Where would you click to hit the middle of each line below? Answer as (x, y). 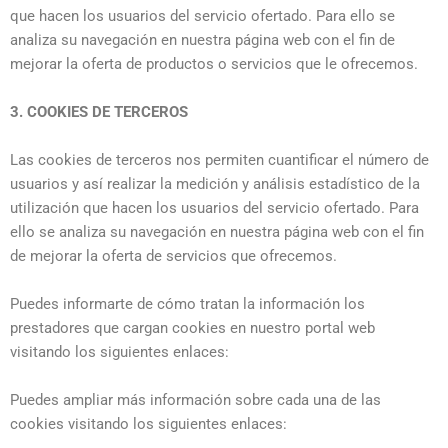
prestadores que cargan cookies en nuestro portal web (192, 328)
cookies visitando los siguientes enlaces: (148, 424)
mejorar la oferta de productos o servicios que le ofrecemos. (214, 64)
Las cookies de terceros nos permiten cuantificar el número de (219, 160)
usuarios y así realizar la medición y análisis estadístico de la (215, 184)
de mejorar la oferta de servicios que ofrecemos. (173, 256)
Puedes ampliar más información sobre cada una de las (195, 400)
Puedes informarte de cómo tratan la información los (187, 304)
